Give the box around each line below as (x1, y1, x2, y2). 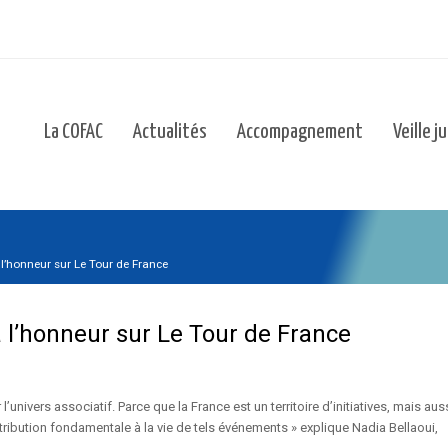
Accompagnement (237, 122, 363, 142)
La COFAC (44, 122, 103, 142)
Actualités (133, 122, 207, 142)
